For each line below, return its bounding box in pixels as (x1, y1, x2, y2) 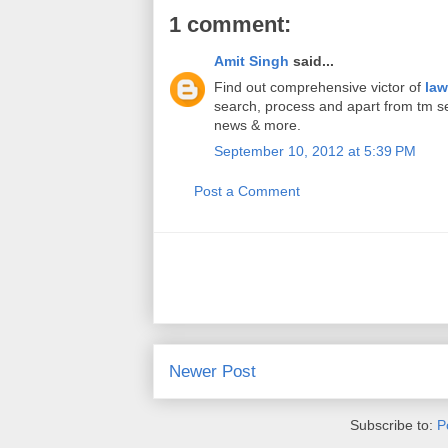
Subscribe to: (349, 416, 437, 433)
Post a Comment (194, 183, 300, 199)
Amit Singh (214, 53, 289, 69)
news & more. (214, 117, 301, 133)
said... (289, 53, 334, 69)
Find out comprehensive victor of (214, 79, 425, 95)
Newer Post (169, 362, 256, 381)
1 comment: (169, 12, 291, 37)
